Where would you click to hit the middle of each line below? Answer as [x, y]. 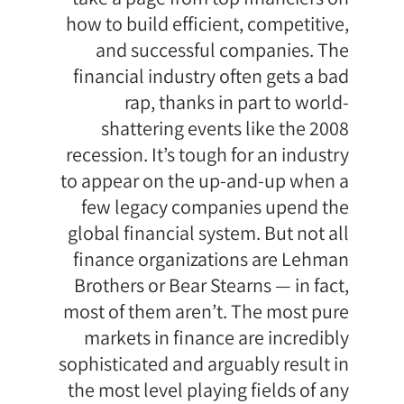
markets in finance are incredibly [216, 338]
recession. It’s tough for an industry [207, 155]
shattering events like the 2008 [225, 129]
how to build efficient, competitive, [207, 24]
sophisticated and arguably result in [204, 364]
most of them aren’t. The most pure [206, 312]
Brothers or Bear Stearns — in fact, [211, 285]
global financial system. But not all [208, 233]
